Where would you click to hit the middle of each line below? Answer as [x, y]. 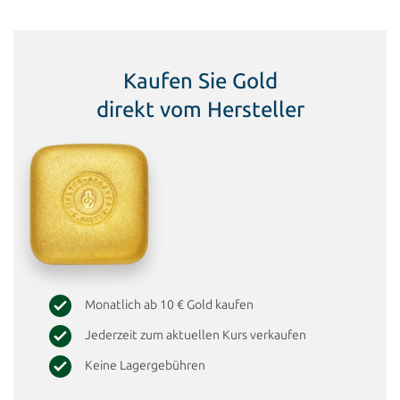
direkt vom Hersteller [200, 109]
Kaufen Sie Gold [200, 81]
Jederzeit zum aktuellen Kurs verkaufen [196, 336]
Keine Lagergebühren [145, 366]
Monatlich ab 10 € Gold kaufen [169, 305]
